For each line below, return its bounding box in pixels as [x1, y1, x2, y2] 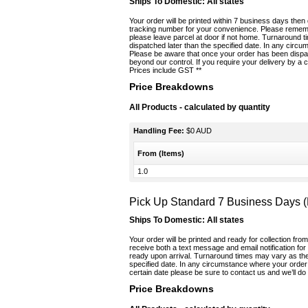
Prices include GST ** [129, 66, 201, 74]
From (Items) [137, 149, 184, 157]
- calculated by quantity [179, 102, 270, 112]
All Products [129, 102, 179, 112]
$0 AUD [184, 126, 212, 135]
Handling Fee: [133, 126, 184, 135]
